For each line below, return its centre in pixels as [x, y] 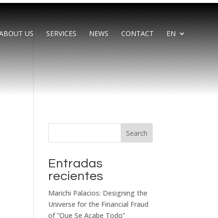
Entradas [75, 163]
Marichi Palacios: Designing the [98, 193]
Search [136, 133]
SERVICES [61, 33]
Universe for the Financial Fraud [98, 204]
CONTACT [137, 33]
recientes [75, 176]
